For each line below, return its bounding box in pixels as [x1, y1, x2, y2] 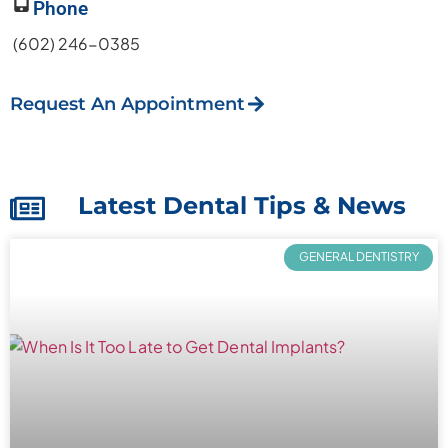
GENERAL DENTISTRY [298, 249, 419, 265]
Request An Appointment [10, 93, 245, 116]
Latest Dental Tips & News [77, 191, 406, 221]
